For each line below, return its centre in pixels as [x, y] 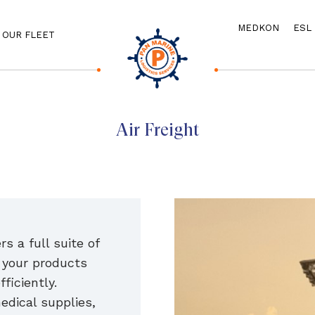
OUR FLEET [28, 35]
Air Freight [157, 130]
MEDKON [258, 28]
